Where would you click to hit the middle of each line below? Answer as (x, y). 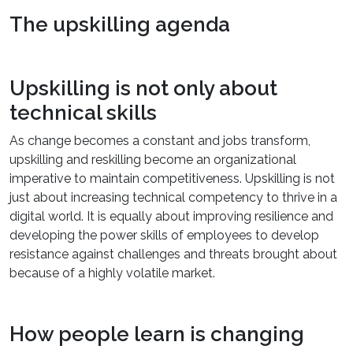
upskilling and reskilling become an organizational (153, 160)
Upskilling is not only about (143, 88)
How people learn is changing (157, 334)
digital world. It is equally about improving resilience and (171, 216)
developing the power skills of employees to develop (164, 235)
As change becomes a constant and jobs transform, (160, 141)
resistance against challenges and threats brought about (173, 254)
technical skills (83, 113)
